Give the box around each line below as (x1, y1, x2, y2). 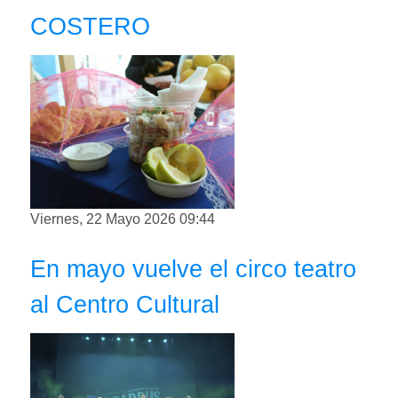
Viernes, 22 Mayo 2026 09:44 (30, 211, 215, 227)
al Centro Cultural (30, 290, 219, 318)
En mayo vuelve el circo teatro (30, 254, 356, 283)
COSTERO (30, 12, 150, 40)
